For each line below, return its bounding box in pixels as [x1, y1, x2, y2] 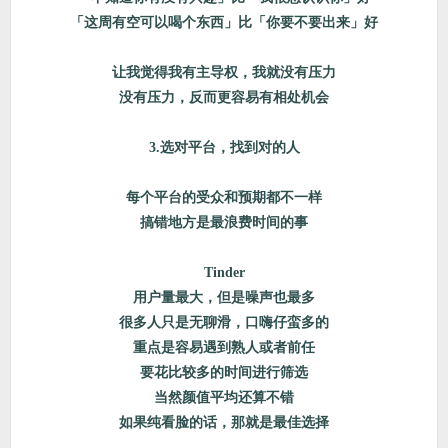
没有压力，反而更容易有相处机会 [119, 90, 329, 105]
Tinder [203, 265, 245, 280]
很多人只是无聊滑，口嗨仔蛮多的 [119, 315, 329, 330]
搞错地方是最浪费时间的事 [140, 215, 308, 230]
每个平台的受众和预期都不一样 [126, 190, 322, 205]
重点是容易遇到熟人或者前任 [133, 340, 315, 355]
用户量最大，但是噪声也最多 [133, 290, 315, 305]
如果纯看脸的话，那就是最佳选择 [119, 415, 329, 430]
